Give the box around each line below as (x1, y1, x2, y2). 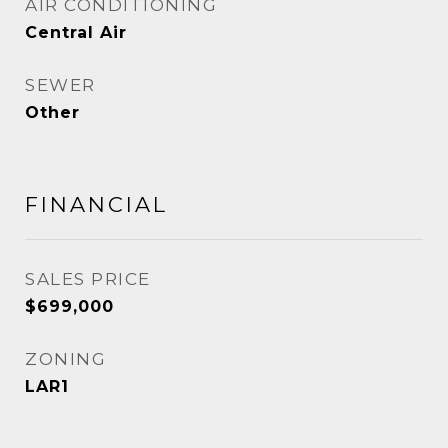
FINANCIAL (25, 192, 168, 217)
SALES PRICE (25, 269, 151, 289)
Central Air (25, 23, 127, 42)
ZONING (25, 349, 106, 369)
